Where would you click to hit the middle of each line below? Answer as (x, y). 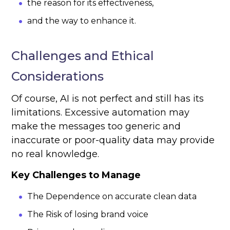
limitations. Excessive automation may (101, 113)
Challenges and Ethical (83, 56)
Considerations (58, 76)
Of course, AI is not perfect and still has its (108, 99)
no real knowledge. (55, 154)
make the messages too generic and (96, 127)
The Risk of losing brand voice (88, 215)
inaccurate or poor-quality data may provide (113, 140)
